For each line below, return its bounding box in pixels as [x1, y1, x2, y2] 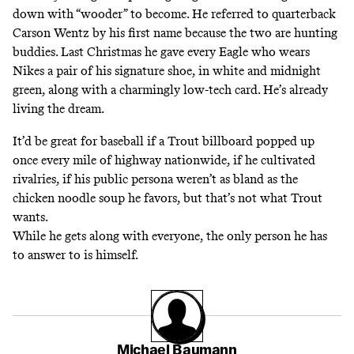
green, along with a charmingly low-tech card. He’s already [13, 82, 328, 98]
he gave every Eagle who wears [141, 44, 310, 60]
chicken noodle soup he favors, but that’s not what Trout [13, 190, 322, 205]
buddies [13, 44, 55, 60]
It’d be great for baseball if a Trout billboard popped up [13, 133, 314, 149]
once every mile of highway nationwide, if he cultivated [13, 152, 315, 168]
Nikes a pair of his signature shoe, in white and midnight [13, 63, 321, 79]
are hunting [275, 25, 337, 41]
